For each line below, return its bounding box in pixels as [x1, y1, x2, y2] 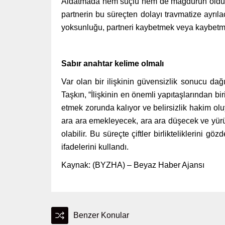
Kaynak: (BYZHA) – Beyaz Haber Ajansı [61, 160, 204, 169]
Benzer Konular [73, 210, 129, 219]
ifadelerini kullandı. [61, 142, 129, 151]
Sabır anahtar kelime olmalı [61, 59, 164, 68]
